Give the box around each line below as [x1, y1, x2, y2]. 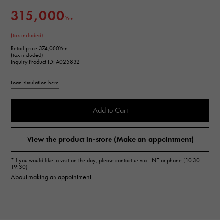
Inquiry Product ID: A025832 [11, 58, 80, 65]
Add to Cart [92, 105, 128, 115]
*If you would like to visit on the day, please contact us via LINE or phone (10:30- [11, 156, 202, 164]
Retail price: [11, 44, 39, 52]
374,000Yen [39, 44, 68, 52]
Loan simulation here [11, 79, 59, 86]
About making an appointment [11, 172, 92, 181]
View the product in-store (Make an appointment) [27, 134, 193, 144]
